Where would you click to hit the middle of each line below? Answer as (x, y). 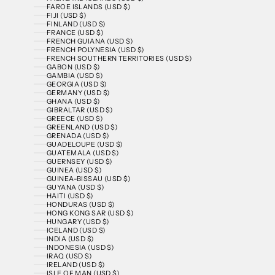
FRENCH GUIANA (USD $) (90, 41)
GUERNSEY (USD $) (79, 162)
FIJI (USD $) (66, 16)
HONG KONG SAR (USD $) (90, 213)
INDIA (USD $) (70, 239)
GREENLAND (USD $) (82, 127)
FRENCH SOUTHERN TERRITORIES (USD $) (119, 59)
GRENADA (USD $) (78, 136)
